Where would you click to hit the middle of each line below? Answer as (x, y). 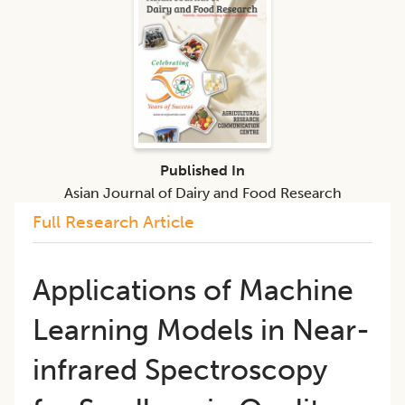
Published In (202, 170)
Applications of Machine (193, 290)
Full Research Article (113, 221)
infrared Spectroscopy (180, 369)
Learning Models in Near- (201, 330)
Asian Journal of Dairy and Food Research (202, 193)
